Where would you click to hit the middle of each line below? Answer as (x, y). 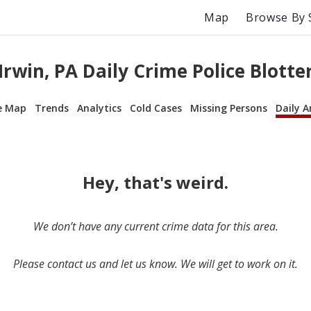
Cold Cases (156, 108)
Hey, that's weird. (155, 182)
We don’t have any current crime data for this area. (155, 226)
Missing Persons (229, 108)
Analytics (99, 108)
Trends (52, 108)
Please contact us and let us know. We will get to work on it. (155, 263)
